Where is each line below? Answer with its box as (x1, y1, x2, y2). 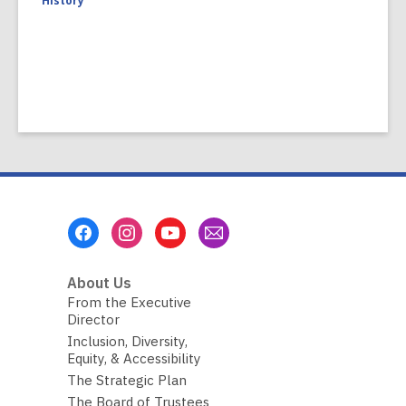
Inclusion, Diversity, (66, 333, 188, 351)
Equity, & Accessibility (66, 350, 201, 368)
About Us (66, 274, 131, 293)
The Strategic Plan (66, 372, 187, 390)
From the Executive (66, 294, 191, 312)
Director (66, 311, 120, 329)
